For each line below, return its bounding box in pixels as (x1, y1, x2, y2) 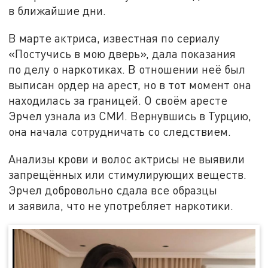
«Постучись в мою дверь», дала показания (8, 46, 236, 60)
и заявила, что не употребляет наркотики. (8, 198, 234, 212)
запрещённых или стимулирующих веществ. (8, 167, 247, 181)
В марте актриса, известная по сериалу (8, 31, 220, 45)
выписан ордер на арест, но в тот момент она (8, 77, 252, 92)
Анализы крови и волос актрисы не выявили (8, 151, 245, 166)
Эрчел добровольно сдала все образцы (8, 182, 218, 197)
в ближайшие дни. (8, 4, 106, 18)
